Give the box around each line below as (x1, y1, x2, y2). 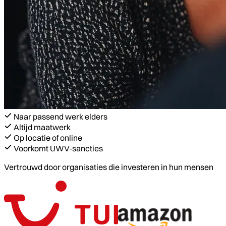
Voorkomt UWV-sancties (14, 143, 103, 153)
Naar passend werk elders (14, 111, 107, 122)
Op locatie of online (14, 132, 82, 143)
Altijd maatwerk (14, 122, 71, 132)
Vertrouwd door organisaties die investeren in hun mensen (4, 161, 213, 172)
